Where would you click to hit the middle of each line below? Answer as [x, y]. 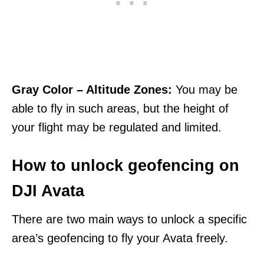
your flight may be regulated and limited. [118, 128]
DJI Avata [48, 191]
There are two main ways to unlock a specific [129, 220]
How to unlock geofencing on [126, 166]
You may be [207, 90]
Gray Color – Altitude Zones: [94, 90]
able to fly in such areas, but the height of [120, 109]
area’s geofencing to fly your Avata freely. [122, 238]
